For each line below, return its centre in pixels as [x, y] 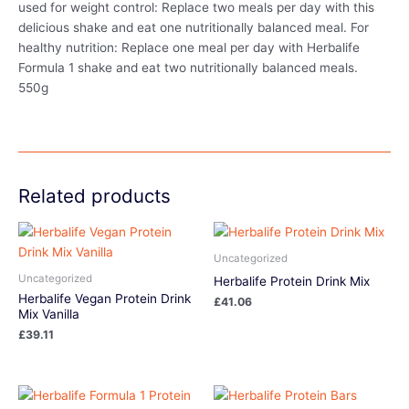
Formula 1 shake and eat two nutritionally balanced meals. [188, 68]
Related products [94, 196]
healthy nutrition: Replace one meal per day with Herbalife [189, 48]
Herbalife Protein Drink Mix [292, 281]
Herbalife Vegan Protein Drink [105, 298]
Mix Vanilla [49, 314]
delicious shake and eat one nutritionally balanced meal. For [194, 28]
